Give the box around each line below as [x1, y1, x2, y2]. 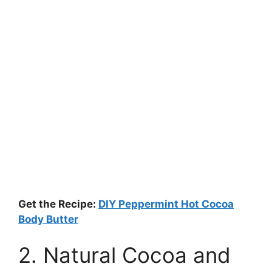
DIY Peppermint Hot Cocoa [98, 197, 234, 210]
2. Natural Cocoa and [18, 242, 231, 268]
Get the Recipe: [18, 197, 98, 210]
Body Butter [18, 212, 78, 225]
